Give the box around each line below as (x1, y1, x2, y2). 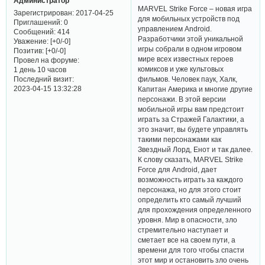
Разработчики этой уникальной (138, 35, 244, 43)
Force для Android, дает (138, 166, 218, 174)
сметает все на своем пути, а (138, 236, 236, 244)
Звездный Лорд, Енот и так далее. (138, 146, 253, 154)
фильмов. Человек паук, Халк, (138, 75, 238, 83)
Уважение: (13, 37, 49, 46)
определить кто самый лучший (138, 196, 242, 204)
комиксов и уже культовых (138, 65, 224, 73)
